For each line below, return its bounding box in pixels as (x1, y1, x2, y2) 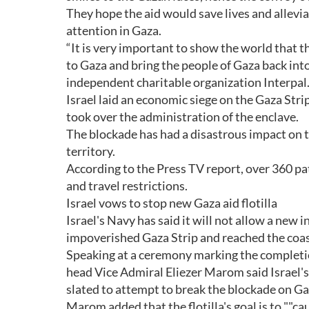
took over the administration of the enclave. (66, 109, 299, 124)
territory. (66, 143, 115, 159)
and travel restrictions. (66, 178, 188, 193)
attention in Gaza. (66, 23, 161, 38)
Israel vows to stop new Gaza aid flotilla (66, 195, 277, 210)
